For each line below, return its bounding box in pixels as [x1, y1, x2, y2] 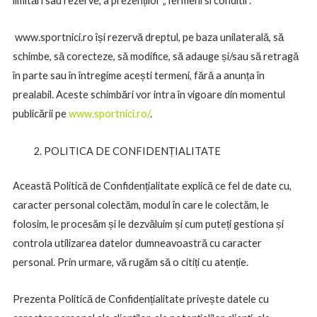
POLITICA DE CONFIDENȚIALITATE [43, 144, 221, 157]
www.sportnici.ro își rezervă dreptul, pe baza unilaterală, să [12, 31, 284, 44]
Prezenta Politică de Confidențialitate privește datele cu [12, 293, 269, 306]
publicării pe [12, 108, 69, 120]
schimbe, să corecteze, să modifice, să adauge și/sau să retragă [12, 50, 299, 63]
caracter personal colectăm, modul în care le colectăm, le [12, 198, 269, 211]
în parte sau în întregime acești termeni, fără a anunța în [12, 69, 265, 82]
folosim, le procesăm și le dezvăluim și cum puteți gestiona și [12, 217, 284, 230]
